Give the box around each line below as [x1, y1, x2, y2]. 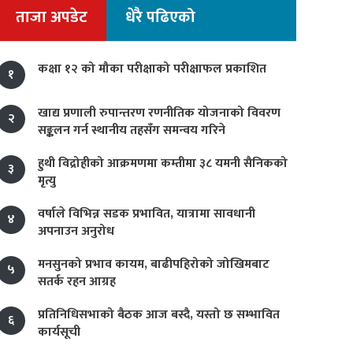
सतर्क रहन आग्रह [38, 271, 116, 292]
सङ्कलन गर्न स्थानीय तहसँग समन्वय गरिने [38, 120, 225, 141]
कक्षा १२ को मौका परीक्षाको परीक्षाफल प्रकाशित [38, 58, 266, 80]
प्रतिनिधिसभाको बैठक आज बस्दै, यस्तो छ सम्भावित [38, 304, 280, 325]
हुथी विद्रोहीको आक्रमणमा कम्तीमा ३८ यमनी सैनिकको [38, 153, 288, 174]
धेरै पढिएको [125, 4, 195, 31]
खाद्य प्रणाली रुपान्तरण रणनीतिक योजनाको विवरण [38, 102, 281, 124]
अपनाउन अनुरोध [38, 221, 114, 242]
